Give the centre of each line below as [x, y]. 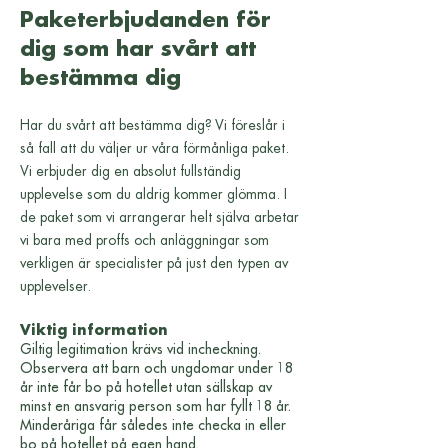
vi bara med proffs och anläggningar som [144, 240]
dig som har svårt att [138, 49]
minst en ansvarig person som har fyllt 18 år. [155, 406]
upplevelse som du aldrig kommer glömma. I [153, 194]
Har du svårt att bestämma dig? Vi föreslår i [152, 125]
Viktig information [94, 330]
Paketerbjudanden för [145, 20]
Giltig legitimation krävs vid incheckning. [140, 349]
